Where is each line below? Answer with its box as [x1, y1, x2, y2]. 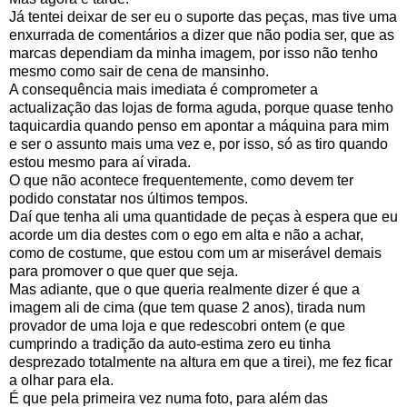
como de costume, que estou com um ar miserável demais [9, 244, 382, 261]
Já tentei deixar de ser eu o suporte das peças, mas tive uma [9, 8, 397, 25]
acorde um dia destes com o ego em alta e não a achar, [9, 226, 363, 243]
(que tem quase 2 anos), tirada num [138, 299, 365, 315]
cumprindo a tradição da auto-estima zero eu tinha [9, 335, 331, 352]
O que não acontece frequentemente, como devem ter [9, 172, 353, 188]
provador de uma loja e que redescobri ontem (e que [9, 317, 345, 333]
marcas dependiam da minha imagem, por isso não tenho [9, 45, 378, 61]
